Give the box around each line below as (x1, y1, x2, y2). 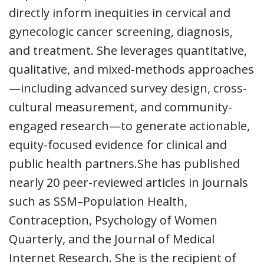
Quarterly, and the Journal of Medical (9, 231, 214, 247)
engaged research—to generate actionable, (9, 118, 250, 134)
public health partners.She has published (9, 156, 240, 172)
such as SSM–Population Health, (9, 193, 187, 210)
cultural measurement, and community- (9, 99, 232, 115)
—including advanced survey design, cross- (9, 80, 247, 97)
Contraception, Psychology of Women (9, 212, 217, 229)
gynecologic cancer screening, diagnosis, (9, 24, 233, 40)
